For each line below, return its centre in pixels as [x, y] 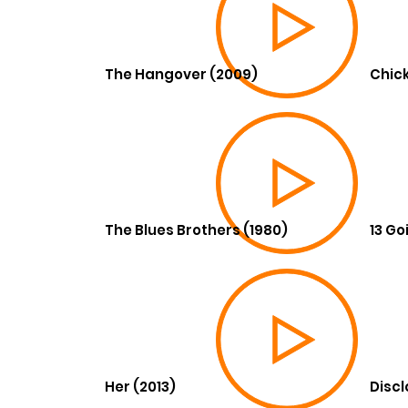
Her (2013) [141, 386]
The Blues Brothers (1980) [197, 230]
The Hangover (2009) [182, 74]
